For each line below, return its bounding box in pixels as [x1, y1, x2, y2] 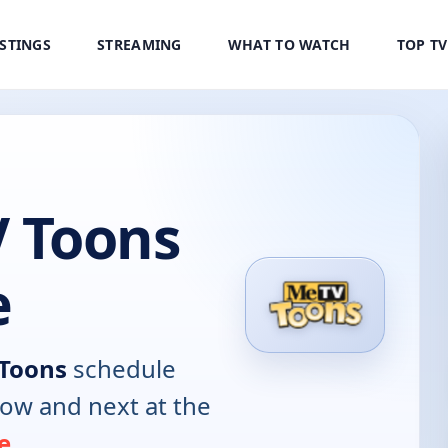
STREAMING [97, 35, 182, 55]
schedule [67, 352, 176, 386]
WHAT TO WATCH [227, 35, 351, 55]
